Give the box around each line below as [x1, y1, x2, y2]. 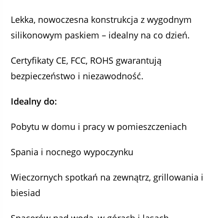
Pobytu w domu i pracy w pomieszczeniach [11, 121, 187, 132]
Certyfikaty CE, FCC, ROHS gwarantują [11, 54, 162, 66]
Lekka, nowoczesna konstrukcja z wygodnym [11, 14, 192, 25]
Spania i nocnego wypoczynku [11, 146, 134, 158]
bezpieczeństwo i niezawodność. [11, 70, 144, 82]
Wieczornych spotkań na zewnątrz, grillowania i [11, 171, 204, 183]
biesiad [11, 187, 41, 199]
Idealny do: [11, 95, 57, 107]
